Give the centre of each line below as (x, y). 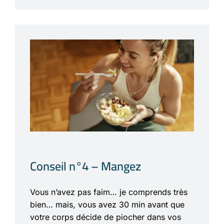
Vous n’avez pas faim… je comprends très (109, 192)
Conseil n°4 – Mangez (85, 166)
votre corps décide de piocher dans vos (105, 217)
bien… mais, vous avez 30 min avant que (107, 205)
